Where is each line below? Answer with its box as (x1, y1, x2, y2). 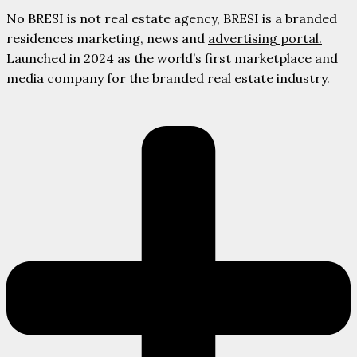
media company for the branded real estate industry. (6, 70, 330, 87)
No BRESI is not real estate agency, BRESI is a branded (6, 10, 337, 27)
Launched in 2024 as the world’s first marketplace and (6, 50, 338, 67)
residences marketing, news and (6, 30, 208, 47)
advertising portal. (208, 30, 322, 47)
